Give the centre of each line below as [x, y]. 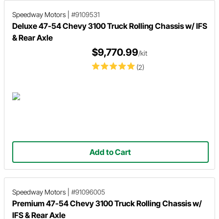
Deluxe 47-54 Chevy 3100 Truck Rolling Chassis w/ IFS [110, 26]
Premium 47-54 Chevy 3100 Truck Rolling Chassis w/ [107, 203]
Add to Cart [110, 152]
